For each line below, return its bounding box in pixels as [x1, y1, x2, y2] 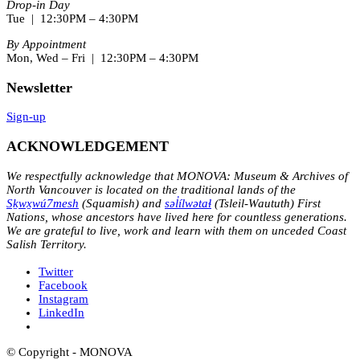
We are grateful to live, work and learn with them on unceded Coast [6, 223, 346, 237]
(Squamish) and [79, 196, 165, 210]
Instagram [39, 292, 88, 305]
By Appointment [6, 38, 86, 51]
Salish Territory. [6, 237, 87, 251]
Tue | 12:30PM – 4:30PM [6, 12, 138, 26]
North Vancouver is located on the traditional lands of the [6, 182, 296, 196]
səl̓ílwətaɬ [165, 196, 211, 210]
